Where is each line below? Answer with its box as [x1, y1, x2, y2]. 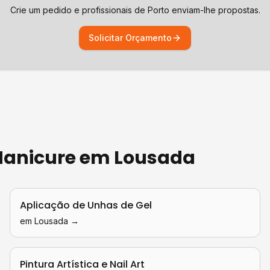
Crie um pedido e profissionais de [10, 5, 148, 15]
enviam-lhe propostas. [169, 5, 260, 15]
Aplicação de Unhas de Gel [20, 198, 152, 212]
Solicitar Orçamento [89, 33, 172, 43]
